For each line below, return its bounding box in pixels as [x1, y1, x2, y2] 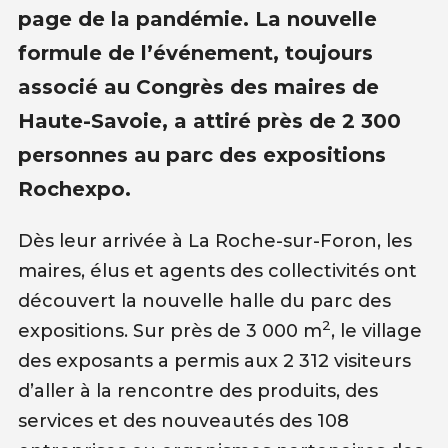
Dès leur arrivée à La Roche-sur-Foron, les [17, 229, 412, 252]
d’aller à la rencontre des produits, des [17, 379, 378, 402]
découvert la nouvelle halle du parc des [17, 289, 391, 312]
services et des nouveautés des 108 [17, 409, 349, 432]
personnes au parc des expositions [17, 142, 386, 167]
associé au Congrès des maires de [17, 74, 379, 99]
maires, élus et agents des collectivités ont [17, 259, 417, 282]
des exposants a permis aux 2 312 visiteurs [17, 349, 411, 372]
